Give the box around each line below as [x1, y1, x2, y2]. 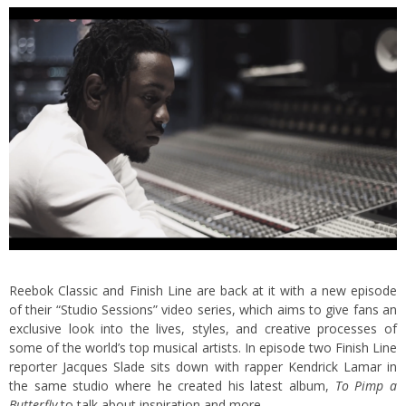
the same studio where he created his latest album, [9, 377, 335, 395]
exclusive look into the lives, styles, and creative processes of [9, 320, 397, 338]
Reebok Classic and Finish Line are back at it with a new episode [9, 282, 397, 300]
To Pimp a [334, 377, 398, 395]
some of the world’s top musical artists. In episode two [9, 339, 335, 357]
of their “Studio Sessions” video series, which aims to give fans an [9, 301, 397, 319]
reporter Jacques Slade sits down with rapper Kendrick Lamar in [9, 358, 397, 376]
